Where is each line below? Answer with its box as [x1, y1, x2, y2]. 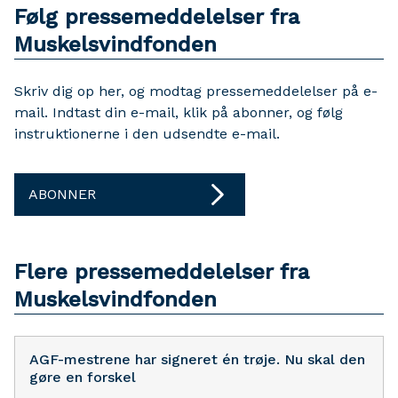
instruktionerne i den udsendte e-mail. [14, 124, 280, 142]
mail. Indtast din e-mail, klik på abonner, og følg [14, 103, 343, 121]
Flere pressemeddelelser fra [14, 259, 309, 284]
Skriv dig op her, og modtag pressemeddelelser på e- [14, 82, 378, 99]
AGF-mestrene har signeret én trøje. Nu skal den [29, 350, 365, 368]
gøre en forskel [29, 368, 136, 386]
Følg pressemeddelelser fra [14, 4, 299, 29]
